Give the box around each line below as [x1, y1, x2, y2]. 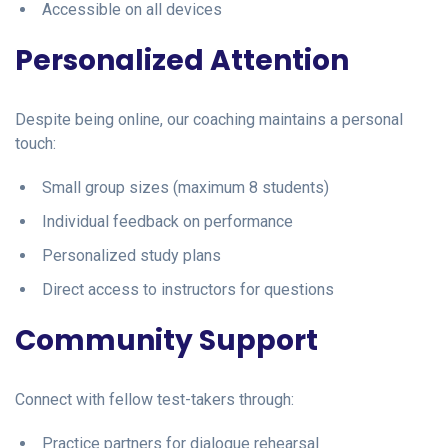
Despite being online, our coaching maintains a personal [15, 109, 403, 129]
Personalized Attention [15, 40, 349, 80]
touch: [15, 133, 56, 153]
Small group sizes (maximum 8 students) [42, 177, 329, 197]
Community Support [15, 320, 318, 360]
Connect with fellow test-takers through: [15, 389, 294, 409]
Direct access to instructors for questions [42, 279, 334, 299]
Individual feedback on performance [42, 211, 293, 231]
